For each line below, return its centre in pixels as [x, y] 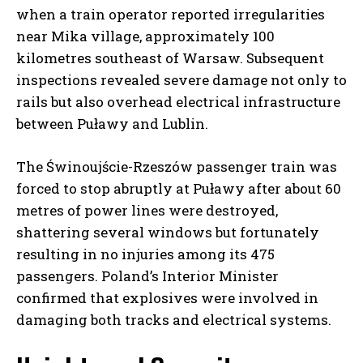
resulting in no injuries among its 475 [145, 254]
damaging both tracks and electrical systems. [174, 320]
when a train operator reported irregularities [171, 15]
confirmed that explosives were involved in [167, 298]
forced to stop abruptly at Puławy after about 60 [179, 189]
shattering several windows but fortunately [168, 233]
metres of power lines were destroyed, [147, 211]
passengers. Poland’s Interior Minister [147, 276]
